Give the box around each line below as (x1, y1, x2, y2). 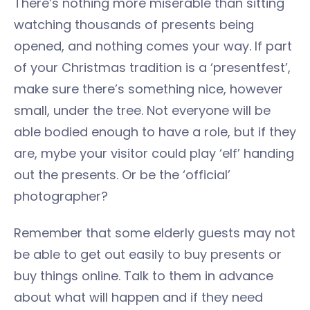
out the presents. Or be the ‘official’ (14, 166, 230, 183)
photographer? (14, 188, 108, 205)
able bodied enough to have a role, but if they (14, 123, 296, 140)
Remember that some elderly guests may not (14, 224, 295, 241)
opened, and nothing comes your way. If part (14, 37, 292, 55)
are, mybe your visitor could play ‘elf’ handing (14, 145, 294, 162)
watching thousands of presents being (14, 16, 254, 33)
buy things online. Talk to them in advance (14, 267, 273, 284)
